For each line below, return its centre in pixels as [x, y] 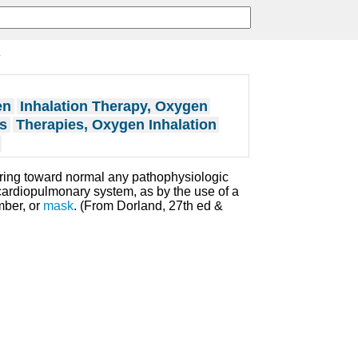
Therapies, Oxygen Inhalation [116, 125]
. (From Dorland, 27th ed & [148, 206]
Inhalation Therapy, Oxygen [113, 106]
